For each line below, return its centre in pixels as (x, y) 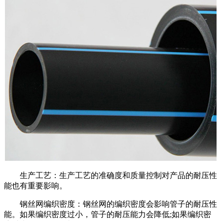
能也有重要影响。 (36, 185)
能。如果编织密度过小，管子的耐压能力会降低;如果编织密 (108, 214)
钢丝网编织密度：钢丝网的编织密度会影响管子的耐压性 (110, 204)
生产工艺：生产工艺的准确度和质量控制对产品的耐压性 (110, 175)
